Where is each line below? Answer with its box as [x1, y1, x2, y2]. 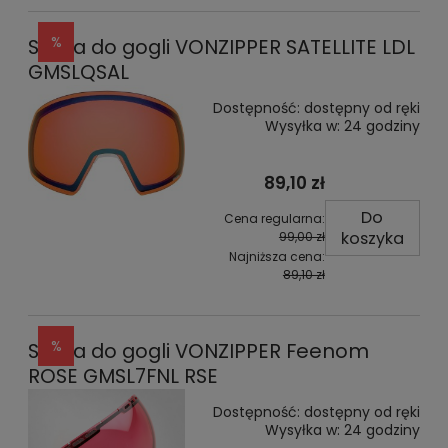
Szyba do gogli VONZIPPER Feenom [28, 336, 369, 365]
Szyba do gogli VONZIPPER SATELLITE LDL [28, 32, 415, 61]
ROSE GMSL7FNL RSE [28, 361, 218, 390]
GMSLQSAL [28, 57, 129, 86]
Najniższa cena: [228, 248, 325, 266]
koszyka [340, 226, 404, 250]
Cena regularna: [223, 209, 325, 227]
